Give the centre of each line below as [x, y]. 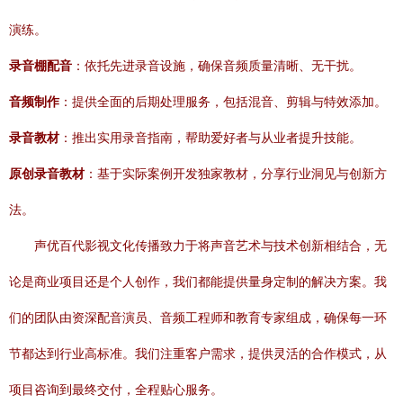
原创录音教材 [47, 174]
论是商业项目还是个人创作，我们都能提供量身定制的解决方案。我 [198, 282]
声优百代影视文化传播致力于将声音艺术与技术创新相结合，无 [210, 246]
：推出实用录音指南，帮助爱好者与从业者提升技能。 [210, 138]
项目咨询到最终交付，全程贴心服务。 [116, 390]
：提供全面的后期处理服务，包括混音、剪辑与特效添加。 [223, 102]
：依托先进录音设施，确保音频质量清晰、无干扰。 [217, 66]
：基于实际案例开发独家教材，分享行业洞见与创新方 [236, 174]
